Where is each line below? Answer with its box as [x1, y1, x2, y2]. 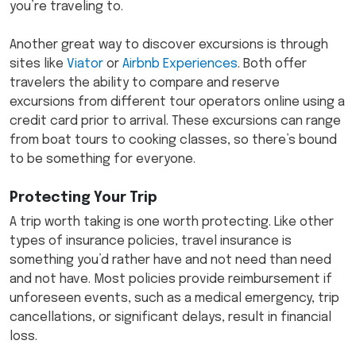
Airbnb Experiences [122, 57, 238, 72]
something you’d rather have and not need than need [10, 253, 331, 268]
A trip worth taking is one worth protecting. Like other [10, 215, 334, 230]
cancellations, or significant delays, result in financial [10, 311, 331, 325]
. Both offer [238, 57, 307, 72]
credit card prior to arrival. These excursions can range [10, 114, 341, 129]
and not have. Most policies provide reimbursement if [10, 273, 332, 287]
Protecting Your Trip [10, 191, 157, 206]
